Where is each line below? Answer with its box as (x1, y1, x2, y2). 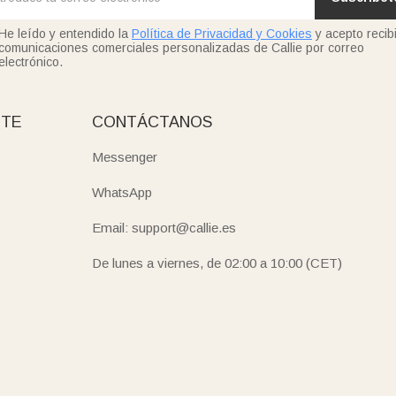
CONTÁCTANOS (92, 112, 213, 131)
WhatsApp (92, 184, 153, 200)
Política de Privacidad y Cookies (132, 26, 312, 41)
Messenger (92, 148, 158, 164)
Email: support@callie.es (92, 219, 237, 235)
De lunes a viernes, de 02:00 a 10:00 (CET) (92, 255, 343, 270)
